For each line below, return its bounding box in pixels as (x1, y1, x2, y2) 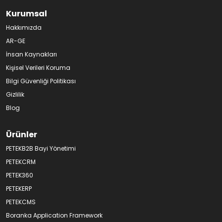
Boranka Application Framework (6, 211, 103, 220)
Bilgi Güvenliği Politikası (6, 76, 76, 85)
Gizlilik (6, 90, 24, 99)
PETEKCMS (6, 197, 36, 206)
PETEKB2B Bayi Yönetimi (6, 144, 76, 153)
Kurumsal (6, 7, 47, 19)
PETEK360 (6, 170, 33, 179)
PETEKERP (6, 184, 32, 193)
